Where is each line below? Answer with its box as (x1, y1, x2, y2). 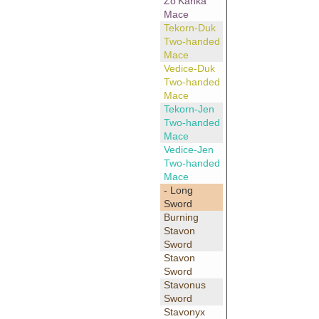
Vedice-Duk (163, 63, 215, 75)
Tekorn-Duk (163, 22, 216, 34)
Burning (163, 211, 199, 224)
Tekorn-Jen (163, 103, 214, 115)
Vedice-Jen (163, 144, 214, 156)
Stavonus (163, 279, 206, 291)
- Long (163, 184, 193, 197)
